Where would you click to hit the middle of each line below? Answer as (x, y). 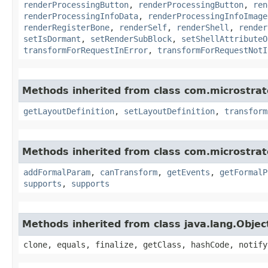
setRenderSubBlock (131, 39)
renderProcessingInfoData (81, 16)
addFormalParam (57, 172)
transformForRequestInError (86, 50)
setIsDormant (52, 39)
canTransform (129, 172)
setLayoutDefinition (169, 111)
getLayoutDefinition (69, 111)
